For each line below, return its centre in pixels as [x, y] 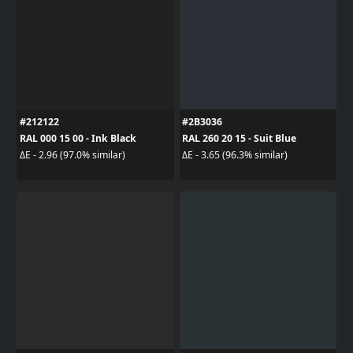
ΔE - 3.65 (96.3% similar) [235, 155]
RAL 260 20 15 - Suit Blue [239, 138]
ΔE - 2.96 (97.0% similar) [72, 155]
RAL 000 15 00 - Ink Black [78, 138]
